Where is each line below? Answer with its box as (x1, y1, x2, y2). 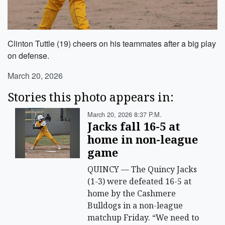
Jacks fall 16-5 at (87, 119, 181, 134)
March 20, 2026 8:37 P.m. (87, 109, 162, 120)
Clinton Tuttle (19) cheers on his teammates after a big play (8, 38, 216, 50)
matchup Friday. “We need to (87, 212, 199, 223)
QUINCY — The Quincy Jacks (87, 164, 197, 175)
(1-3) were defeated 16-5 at (87, 176, 192, 187)
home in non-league (87, 132, 198, 147)
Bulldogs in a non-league (87, 200, 183, 211)
